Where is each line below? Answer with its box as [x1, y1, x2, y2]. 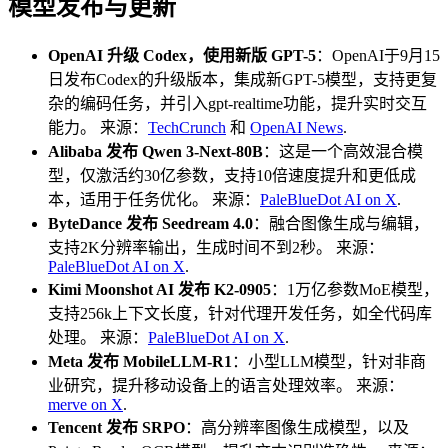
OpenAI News [250, 118, 343, 136]
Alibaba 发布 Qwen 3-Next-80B [48, 142, 263, 160]
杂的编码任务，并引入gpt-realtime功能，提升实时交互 [48, 94, 427, 112]
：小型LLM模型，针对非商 [232, 352, 426, 370]
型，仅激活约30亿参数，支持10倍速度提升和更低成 [48, 166, 416, 184]
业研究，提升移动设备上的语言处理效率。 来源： [48, 376, 404, 394]
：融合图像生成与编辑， [253, 214, 429, 232]
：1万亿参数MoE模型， [271, 280, 439, 298]
